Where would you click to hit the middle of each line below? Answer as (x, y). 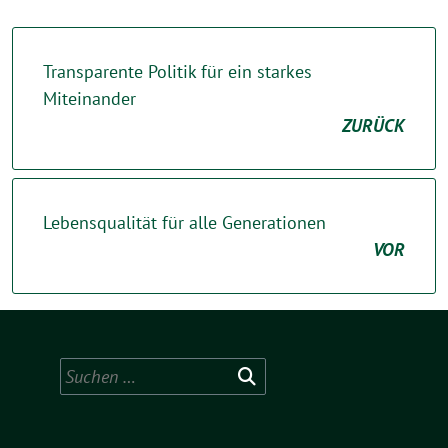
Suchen (87, 370)
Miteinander (89, 98)
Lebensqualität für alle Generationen (184, 222)
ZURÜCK (373, 125)
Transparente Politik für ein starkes (177, 71)
